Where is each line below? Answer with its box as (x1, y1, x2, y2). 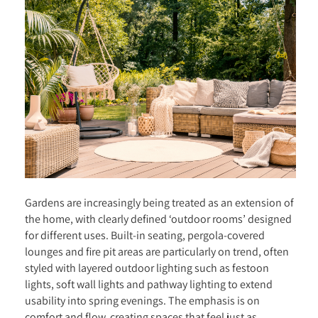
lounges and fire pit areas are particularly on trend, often (25, 244, 289, 259)
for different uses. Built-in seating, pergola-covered (25, 228, 265, 243)
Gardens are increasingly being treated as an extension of (25, 195, 294, 210)
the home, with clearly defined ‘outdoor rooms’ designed (25, 212, 292, 226)
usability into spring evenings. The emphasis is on (25, 293, 260, 308)
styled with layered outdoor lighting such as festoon (25, 261, 269, 275)
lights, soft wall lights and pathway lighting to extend (25, 277, 273, 292)
